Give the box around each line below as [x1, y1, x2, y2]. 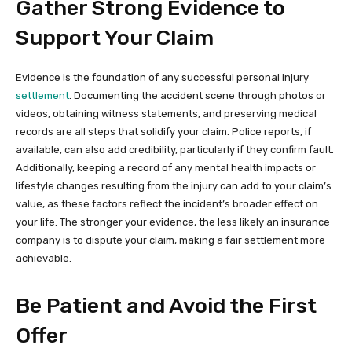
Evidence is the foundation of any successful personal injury [16, 71, 309, 83]
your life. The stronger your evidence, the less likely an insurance [16, 215, 330, 228]
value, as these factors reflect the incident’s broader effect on [16, 197, 318, 210]
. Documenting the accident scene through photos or [69, 89, 326, 101]
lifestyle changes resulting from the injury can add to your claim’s [16, 179, 332, 192]
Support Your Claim [16, 24, 214, 50]
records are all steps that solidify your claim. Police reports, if [16, 125, 311, 137]
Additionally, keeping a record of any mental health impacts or [16, 161, 316, 174]
